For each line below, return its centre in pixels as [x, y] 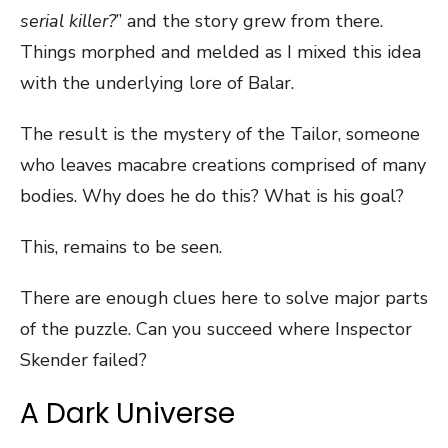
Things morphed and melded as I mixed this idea [220, 52]
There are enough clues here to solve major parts [224, 298]
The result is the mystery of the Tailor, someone [220, 134]
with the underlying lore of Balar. [157, 83]
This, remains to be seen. [121, 247]
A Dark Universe [127, 413]
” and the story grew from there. [249, 21]
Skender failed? [83, 360]
